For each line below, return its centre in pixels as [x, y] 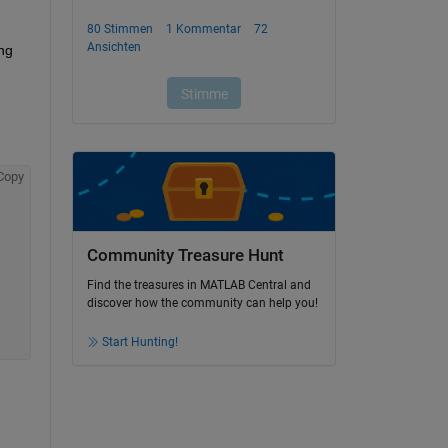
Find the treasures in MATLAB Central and [198, 285]
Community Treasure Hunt [185, 255]
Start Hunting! [139, 342]
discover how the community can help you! [202, 303]
